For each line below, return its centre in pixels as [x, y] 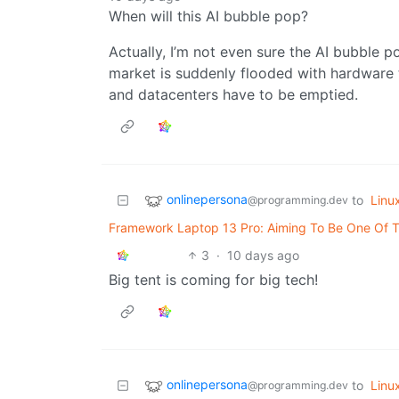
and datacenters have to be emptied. [233, 94]
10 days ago [264, 255]
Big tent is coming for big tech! [213, 279]
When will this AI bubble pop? [208, 16]
